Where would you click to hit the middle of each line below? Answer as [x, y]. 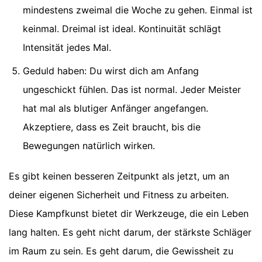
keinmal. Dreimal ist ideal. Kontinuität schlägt [122, 28]
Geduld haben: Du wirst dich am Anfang [111, 70]
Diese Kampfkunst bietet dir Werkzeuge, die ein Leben [129, 213]
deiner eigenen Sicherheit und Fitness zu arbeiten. [119, 194]
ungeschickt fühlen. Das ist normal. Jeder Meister [132, 89]
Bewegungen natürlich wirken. [89, 145]
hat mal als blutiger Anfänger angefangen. [116, 108]
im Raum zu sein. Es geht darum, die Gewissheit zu [121, 251]
